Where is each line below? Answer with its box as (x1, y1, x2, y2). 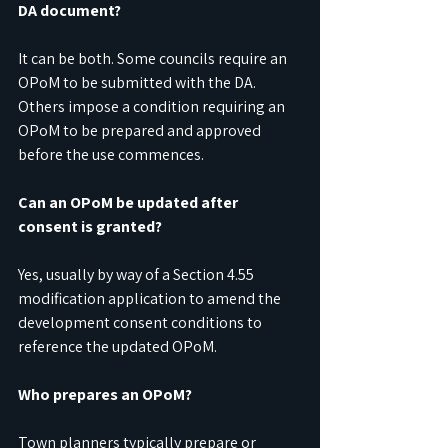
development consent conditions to (18, 312, 265, 334)
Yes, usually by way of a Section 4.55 (18, 264, 257, 286)
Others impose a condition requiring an (18, 96, 288, 118)
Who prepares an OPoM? (18, 384, 192, 406)
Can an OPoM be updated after (18, 192, 241, 214)
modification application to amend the (18, 288, 284, 310)
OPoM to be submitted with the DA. (18, 72, 259, 94)
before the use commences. (18, 144, 204, 166)
